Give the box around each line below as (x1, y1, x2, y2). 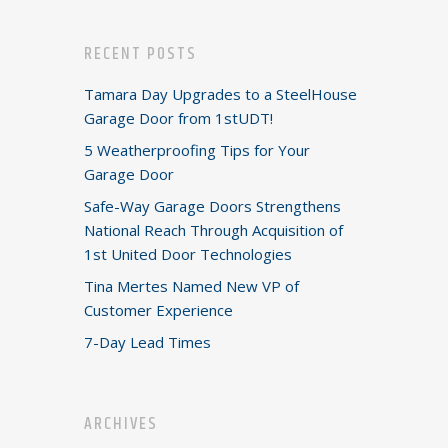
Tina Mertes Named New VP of (84, 276, 300, 296)
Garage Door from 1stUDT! (84, 108, 274, 128)
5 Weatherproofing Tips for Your (84, 140, 311, 160)
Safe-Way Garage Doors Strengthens (84, 196, 342, 216)
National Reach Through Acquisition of (84, 220, 344, 240)
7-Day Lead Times (84, 332, 212, 352)
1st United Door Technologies (84, 244, 293, 264)
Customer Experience (84, 300, 234, 320)
